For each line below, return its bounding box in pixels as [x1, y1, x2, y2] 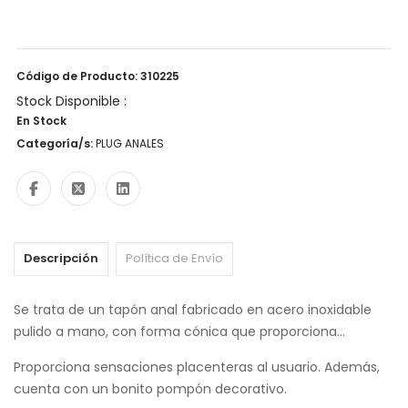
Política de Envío [126, 250, 223, 268]
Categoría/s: [16, 136, 96, 152]
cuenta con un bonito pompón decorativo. [14, 380, 287, 399]
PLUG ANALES [96, 136, 164, 152]
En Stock [16, 113, 66, 129]
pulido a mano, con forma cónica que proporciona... [14, 322, 345, 342]
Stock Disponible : [16, 92, 127, 111]
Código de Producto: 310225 [16, 68, 179, 85]
